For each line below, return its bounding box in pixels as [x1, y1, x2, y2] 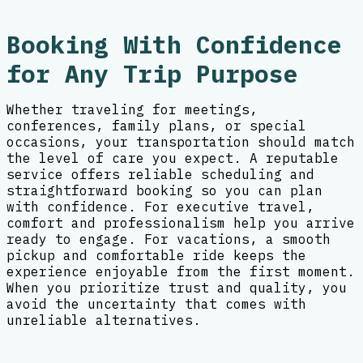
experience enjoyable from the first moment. [6, 263, 355, 280]
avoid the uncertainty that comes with [6, 296, 306, 313]
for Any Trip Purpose [6, 58, 298, 90]
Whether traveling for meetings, [6, 101, 258, 118]
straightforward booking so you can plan [6, 182, 322, 199]
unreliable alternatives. [6, 312, 201, 329]
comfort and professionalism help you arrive [6, 215, 355, 232]
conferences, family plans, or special [6, 117, 306, 135]
